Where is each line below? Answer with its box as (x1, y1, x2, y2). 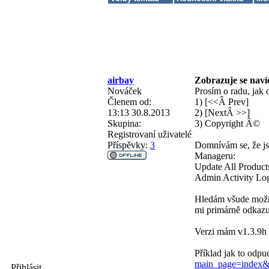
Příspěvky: (107, 139, 148, 150)
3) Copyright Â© (195, 118, 260, 128)
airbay (107, 74, 134, 85)
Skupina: (107, 118, 141, 128)
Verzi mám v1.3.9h (195, 226, 267, 237)
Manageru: (195, 150, 235, 161)
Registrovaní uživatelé (107, 128, 192, 139)
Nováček (107, 85, 142, 96)
